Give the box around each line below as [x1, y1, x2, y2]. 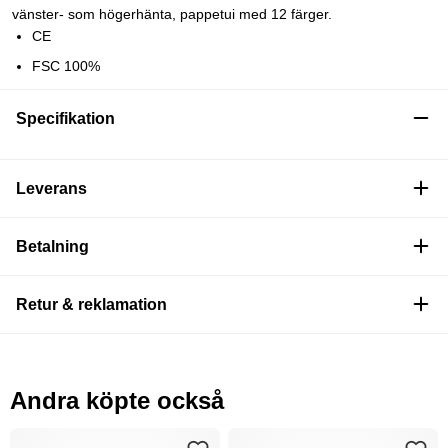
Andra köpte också [10, 386, 224, 414]
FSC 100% [32, 57, 100, 74]
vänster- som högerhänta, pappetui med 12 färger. [12, 5, 332, 22]
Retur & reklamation [16, 295, 167, 313]
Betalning [16, 237, 89, 255]
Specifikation [16, 109, 115, 127]
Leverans [16, 179, 87, 197]
